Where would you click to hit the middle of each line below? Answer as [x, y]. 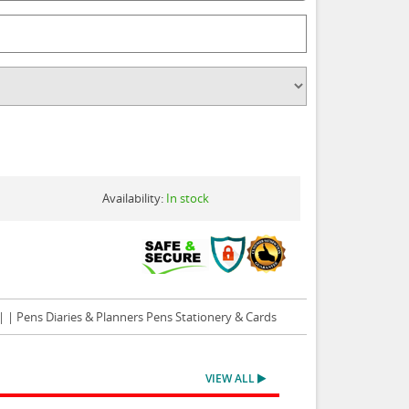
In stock [188, 199]
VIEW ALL [231, 379]
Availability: [135, 199]
